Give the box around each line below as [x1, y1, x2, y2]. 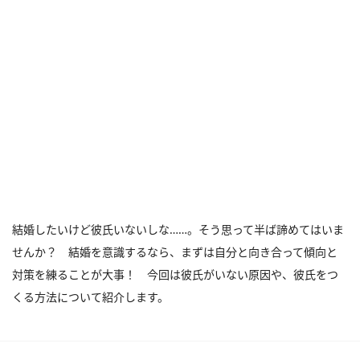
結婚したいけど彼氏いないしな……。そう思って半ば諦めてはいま [12, 222, 344, 237]
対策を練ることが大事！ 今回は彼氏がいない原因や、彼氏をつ [12, 267, 338, 282]
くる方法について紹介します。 [12, 289, 169, 305]
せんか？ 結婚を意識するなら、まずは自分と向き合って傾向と [12, 244, 337, 260]
